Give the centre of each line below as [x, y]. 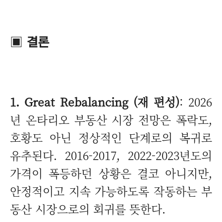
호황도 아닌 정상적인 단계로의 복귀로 [111, 138]
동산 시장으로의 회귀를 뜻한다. [88, 209]
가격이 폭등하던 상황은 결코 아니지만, [111, 173]
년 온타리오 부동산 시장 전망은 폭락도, [111, 120]
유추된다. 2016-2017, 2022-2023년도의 [111, 155]
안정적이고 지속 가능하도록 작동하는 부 [111, 191]
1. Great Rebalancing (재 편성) [95, 102]
